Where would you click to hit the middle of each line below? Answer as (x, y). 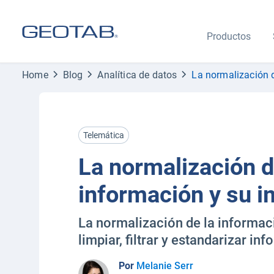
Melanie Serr (165, 266)
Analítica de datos (137, 75)
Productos (228, 36)
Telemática (104, 135)
